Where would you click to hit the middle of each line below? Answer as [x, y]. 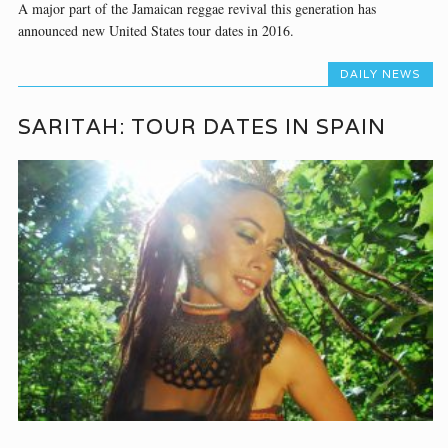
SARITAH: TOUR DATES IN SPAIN [202, 126]
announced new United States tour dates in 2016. [156, 31]
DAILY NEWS [380, 74]
